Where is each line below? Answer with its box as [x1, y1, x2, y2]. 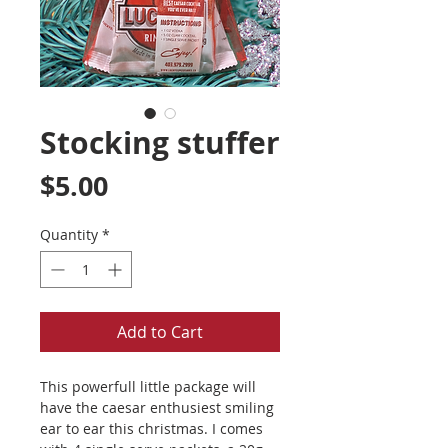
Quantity [40, 225, 98, 245]
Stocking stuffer [40, 122, 280, 164]
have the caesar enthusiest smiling [40, 398, 274, 418]
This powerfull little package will [40, 377, 256, 397]
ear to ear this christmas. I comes [40, 419, 263, 439]
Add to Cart [117, 321, 203, 344]
